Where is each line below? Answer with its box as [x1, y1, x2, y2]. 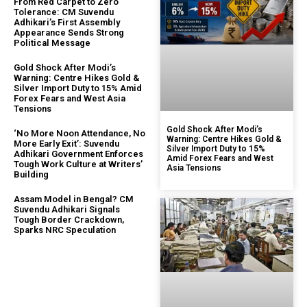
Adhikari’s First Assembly [14, 16, 120, 27]
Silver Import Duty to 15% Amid [14, 82, 142, 93]
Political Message [14, 37, 90, 48]
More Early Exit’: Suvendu [14, 138, 119, 149]
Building [14, 169, 49, 180]
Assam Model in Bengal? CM [14, 193, 134, 204]
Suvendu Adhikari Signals [14, 204, 120, 214]
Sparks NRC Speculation [14, 224, 116, 235]
